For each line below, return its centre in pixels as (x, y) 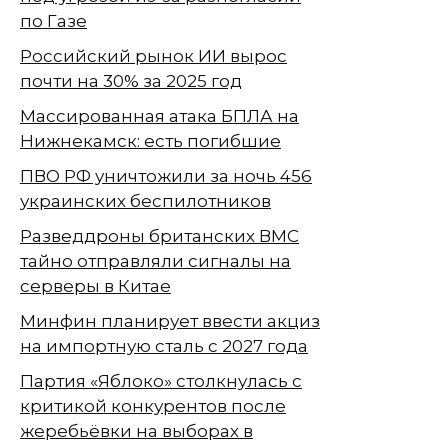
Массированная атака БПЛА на (159, 116)
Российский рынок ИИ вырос (153, 56)
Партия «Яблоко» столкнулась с (161, 381)
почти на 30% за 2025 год (131, 81)
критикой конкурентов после (153, 406)
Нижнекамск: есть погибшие (150, 141)
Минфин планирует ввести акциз (170, 321)
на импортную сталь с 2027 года (164, 346)
